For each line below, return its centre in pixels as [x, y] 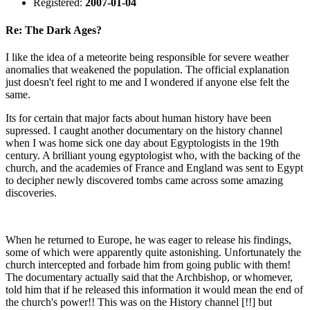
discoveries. [31, 192]
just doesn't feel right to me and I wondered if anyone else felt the [147, 82]
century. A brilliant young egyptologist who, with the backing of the [153, 155]
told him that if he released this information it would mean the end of [154, 289]
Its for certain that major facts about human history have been [138, 118]
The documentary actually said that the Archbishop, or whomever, [149, 277]
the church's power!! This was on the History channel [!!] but [139, 302]
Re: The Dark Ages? [54, 30]
